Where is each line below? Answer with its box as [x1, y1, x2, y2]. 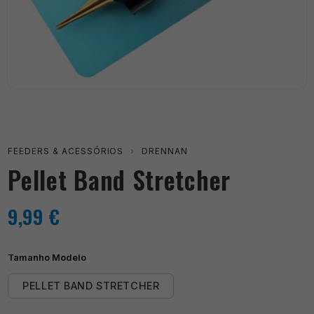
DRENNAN [142, 146, 189, 157]
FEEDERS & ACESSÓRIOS [8, 146, 124, 157]
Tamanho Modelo [8, 252, 87, 264]
